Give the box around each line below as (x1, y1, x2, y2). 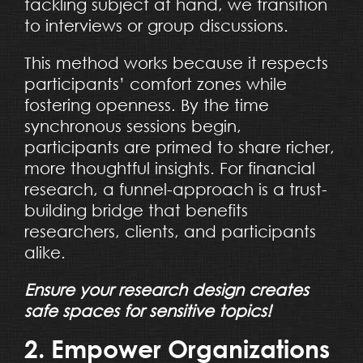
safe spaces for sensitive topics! (23, 301, 271, 320)
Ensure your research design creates (23, 280, 309, 299)
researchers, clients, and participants (23, 221, 316, 241)
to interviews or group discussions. (23, 15, 288, 35)
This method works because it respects (23, 53, 328, 72)
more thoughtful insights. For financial (23, 158, 315, 177)
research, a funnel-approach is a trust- (23, 179, 327, 199)
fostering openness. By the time (23, 95, 269, 114)
